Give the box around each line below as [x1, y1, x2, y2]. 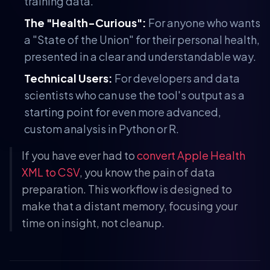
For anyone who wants [146, 15, 260, 30]
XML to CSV [22, 165, 80, 179]
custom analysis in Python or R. [24, 121, 179, 136]
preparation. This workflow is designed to [22, 181, 232, 196]
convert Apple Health [137, 148, 245, 162]
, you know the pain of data [80, 165, 215, 179]
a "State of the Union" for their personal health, [24, 32, 260, 46]
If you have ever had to [22, 148, 137, 162]
